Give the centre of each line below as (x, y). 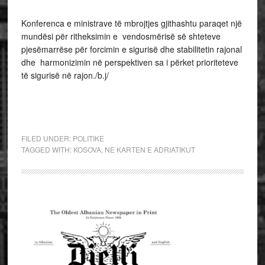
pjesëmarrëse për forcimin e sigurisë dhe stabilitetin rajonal (131, 49)
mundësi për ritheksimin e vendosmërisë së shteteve (121, 36)
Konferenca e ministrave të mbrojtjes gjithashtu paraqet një (131, 23)
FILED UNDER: (47, 138)
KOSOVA (87, 149)
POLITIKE (88, 138)
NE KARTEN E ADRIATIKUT (150, 149)
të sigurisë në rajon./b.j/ (65, 75)
